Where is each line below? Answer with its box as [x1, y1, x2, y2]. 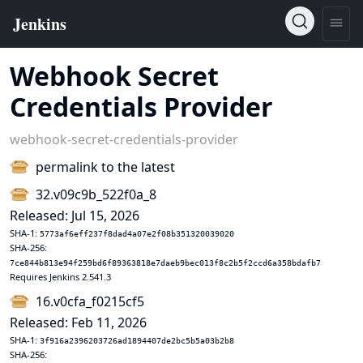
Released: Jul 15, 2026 [10, 207, 139, 224]
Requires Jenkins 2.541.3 [10, 271, 111, 283]
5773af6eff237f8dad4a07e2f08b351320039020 [40, 229, 234, 238]
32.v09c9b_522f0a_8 [36, 186, 156, 203]
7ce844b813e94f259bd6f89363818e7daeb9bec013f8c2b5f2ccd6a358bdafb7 [10, 258, 321, 267]
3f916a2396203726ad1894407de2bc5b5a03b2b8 [40, 336, 234, 345]
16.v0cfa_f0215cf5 [36, 293, 144, 310]
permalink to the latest [36, 158, 175, 176]
